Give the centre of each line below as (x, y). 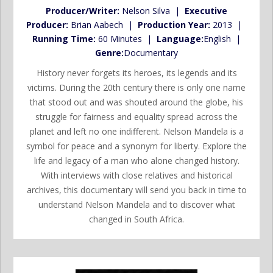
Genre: (109, 53)
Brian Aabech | (103, 25)
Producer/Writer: (83, 11)
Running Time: (64, 39)
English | (222, 39)
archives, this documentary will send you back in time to (136, 190)
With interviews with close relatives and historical (136, 175)
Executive (206, 11)
